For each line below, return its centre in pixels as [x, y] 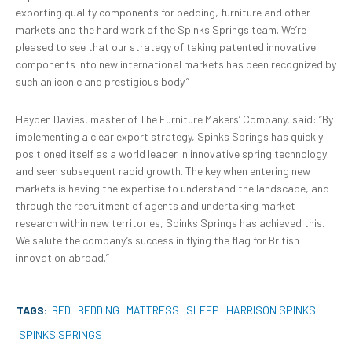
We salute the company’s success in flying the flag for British [158, 240]
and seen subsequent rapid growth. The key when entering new [163, 171]
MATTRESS [153, 310]
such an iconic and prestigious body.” [103, 82]
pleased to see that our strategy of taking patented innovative [166, 47]
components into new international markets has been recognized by [176, 64]
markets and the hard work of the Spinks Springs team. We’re [161, 30]
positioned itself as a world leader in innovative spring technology [171, 154]
